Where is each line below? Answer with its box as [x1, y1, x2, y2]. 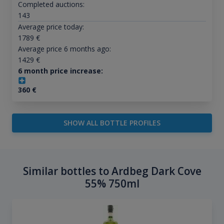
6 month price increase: [17, 66, 103, 76]
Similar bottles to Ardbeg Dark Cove [22, 164, 201, 178]
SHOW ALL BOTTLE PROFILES [63, 118, 160, 128]
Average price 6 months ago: [17, 44, 111, 54]
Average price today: [17, 22, 84, 32]
